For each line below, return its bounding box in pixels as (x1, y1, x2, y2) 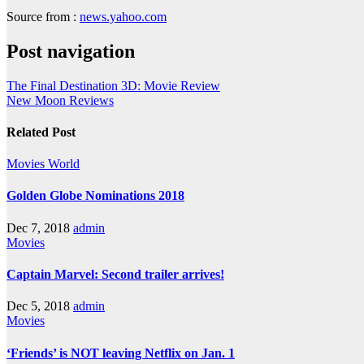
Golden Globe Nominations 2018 (6, 188, 184, 203)
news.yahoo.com (80, 9, 167, 24)
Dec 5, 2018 (6, 299, 70, 314)
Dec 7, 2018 (6, 220, 70, 235)
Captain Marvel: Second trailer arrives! (6, 267, 224, 282)
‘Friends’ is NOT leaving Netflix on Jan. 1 (6, 345, 235, 360)
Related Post (6, 124, 76, 139)
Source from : (6, 9, 80, 24)
